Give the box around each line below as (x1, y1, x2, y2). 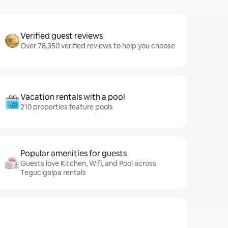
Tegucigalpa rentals (20, 168, 86, 177)
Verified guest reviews (20, 31, 103, 41)
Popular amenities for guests (20, 148, 127, 159)
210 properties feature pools (20, 102, 113, 111)
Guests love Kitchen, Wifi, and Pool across (20, 159, 156, 168)
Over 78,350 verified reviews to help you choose (20, 41, 175, 50)
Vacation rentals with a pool (20, 92, 125, 102)
